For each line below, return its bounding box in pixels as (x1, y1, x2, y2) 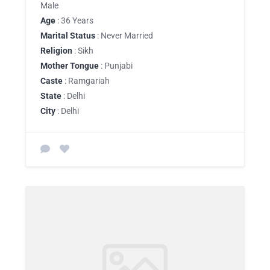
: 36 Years (55, 15, 93, 25)
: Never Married (95, 30, 153, 40)
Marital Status (40, 30, 95, 40)
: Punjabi (99, 60, 133, 71)
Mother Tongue (40, 60, 99, 71)
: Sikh (72, 45, 93, 55)
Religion (40, 45, 72, 55)
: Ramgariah (63, 75, 110, 86)
